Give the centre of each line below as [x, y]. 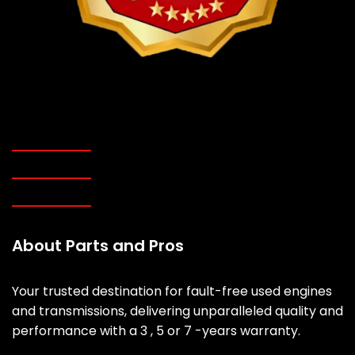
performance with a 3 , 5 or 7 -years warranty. [156, 331]
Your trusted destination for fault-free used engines [172, 292]
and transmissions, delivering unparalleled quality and [177, 311]
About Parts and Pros [98, 246]
